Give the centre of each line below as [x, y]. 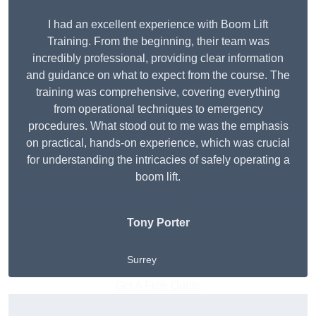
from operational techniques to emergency [158, 109]
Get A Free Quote [158, 286]
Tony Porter [158, 223]
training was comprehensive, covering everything [158, 92]
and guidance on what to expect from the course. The [158, 75]
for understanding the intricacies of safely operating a [158, 160]
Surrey [141, 260]
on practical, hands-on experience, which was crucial [158, 143]
